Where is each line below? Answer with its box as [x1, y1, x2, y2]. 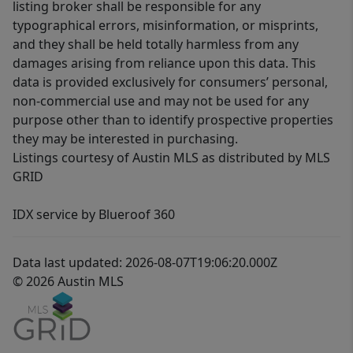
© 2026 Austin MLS [13, 273, 124, 291]
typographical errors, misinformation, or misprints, [13, 17, 318, 35]
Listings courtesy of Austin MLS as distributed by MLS [13, 149, 330, 167]
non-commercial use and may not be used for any [13, 92, 309, 110]
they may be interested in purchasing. [13, 130, 238, 148]
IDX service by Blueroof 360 [13, 206, 175, 224]
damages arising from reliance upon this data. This [13, 54, 316, 72]
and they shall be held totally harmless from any [13, 35, 299, 54]
